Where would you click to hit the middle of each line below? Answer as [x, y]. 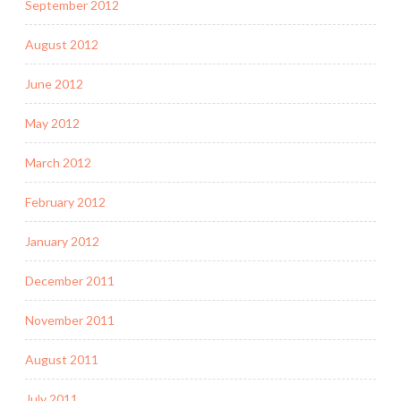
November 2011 [70, 320]
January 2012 [62, 241]
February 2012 [65, 201]
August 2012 [62, 44]
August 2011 [62, 359]
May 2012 [52, 123]
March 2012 [58, 162]
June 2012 [54, 83]
